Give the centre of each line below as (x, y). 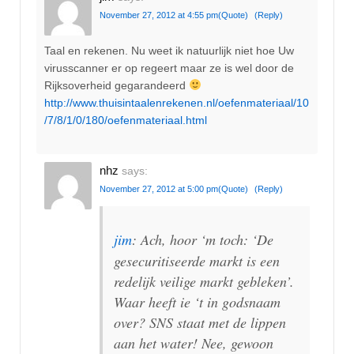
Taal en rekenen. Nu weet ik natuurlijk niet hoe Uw (169, 50)
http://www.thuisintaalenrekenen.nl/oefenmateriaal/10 (177, 102)
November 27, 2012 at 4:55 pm (159, 15)
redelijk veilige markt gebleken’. (204, 282)
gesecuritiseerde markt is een (197, 261)
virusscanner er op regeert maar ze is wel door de (169, 68)
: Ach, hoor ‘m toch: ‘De (203, 240)
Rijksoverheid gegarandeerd (117, 85)
